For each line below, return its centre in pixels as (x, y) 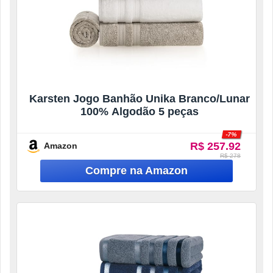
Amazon (61, 146)
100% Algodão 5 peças (140, 111)
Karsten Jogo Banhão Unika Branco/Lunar (140, 98)
